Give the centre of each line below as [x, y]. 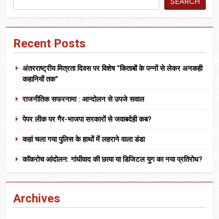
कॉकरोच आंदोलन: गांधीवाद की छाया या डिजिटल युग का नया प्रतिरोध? [112, 159]
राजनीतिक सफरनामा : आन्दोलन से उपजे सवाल [83, 99]
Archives [37, 198]
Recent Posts [49, 43]
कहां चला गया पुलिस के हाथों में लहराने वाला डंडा [84, 139]
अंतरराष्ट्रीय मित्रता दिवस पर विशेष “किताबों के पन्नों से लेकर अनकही [112, 68]
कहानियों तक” [40, 79]
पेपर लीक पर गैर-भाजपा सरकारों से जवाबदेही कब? [87, 119]
